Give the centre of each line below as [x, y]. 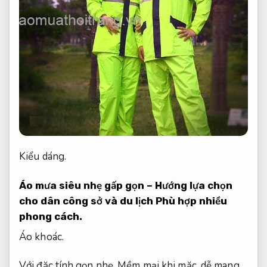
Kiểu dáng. [43, 157]
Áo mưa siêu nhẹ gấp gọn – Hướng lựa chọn [126, 186]
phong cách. [51, 217]
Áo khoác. [41, 237]
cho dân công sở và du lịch [87, 201]
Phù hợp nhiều [191, 201]
